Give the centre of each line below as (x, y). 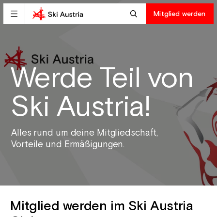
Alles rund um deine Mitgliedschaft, (85, 133)
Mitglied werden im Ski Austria (102, 206)
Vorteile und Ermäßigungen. (68, 145)
